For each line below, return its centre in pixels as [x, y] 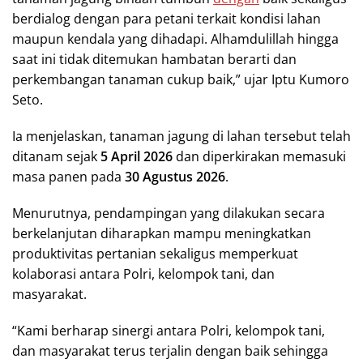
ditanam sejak [56, 157]
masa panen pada [68, 177]
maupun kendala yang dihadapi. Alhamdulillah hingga [175, 39]
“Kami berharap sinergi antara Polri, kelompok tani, [169, 331]
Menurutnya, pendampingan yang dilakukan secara [169, 214]
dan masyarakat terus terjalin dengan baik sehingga [170, 351]
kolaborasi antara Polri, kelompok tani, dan [143, 274]
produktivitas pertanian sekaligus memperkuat [155, 254]
